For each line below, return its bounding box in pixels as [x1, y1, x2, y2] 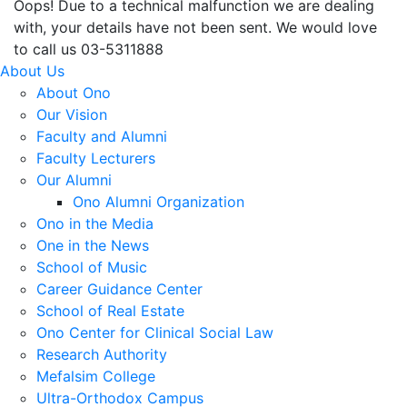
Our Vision [36, 105, 107, 124]
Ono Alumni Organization [73, 193, 244, 211]
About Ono [36, 84, 111, 102]
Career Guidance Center [36, 280, 203, 298]
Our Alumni [36, 171, 112, 189]
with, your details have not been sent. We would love [14, 18, 377, 36]
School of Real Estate [36, 302, 184, 320]
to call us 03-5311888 [14, 40, 164, 58]
